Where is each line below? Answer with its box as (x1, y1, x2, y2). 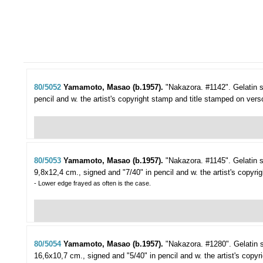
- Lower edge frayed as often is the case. (34, 180, 151, 187)
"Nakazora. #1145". (166, 156, 231, 166)
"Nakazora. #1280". (166, 240, 231, 249)
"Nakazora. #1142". (166, 83, 231, 92)
